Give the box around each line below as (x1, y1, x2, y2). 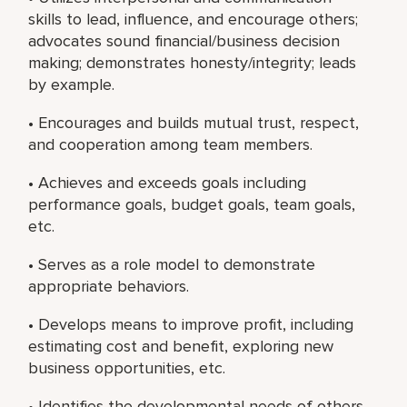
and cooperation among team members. (28, 134, 313, 154)
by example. (28, 74, 115, 94)
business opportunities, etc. (28, 357, 226, 378)
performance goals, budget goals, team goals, (28, 194, 356, 214)
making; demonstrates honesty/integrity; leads (28, 52, 357, 73)
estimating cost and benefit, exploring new (28, 335, 334, 356)
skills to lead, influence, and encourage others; (28, 8, 359, 29)
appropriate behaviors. (28, 275, 190, 296)
